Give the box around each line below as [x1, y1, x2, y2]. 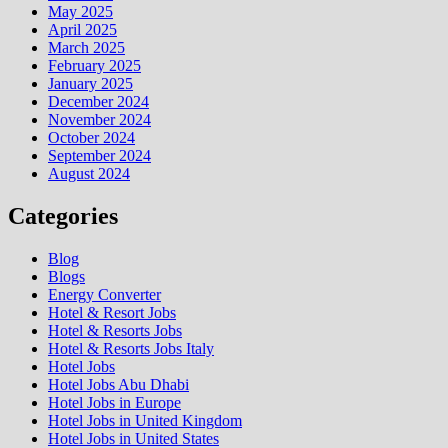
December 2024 [48, 92, 149, 110]
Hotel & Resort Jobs [48, 303, 176, 321]
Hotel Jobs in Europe [48, 393, 181, 411]
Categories [8, 202, 118, 229]
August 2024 [48, 164, 130, 182]
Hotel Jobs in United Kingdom [48, 411, 242, 429]
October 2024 [48, 128, 135, 146]
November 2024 [48, 110, 151, 128]
